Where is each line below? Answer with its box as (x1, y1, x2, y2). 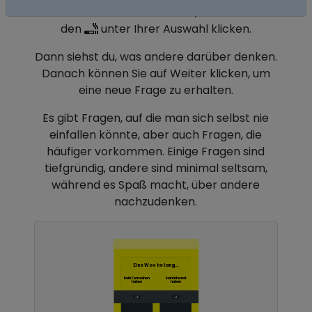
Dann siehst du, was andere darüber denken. (34, 49, 277, 65)
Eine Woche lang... (133, 261, 179, 268)
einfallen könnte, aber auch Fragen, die (49, 127, 263, 143)
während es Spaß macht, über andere (52, 177, 260, 193)
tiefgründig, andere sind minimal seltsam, (44, 160, 267, 176)
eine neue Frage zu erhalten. (78, 82, 233, 98)
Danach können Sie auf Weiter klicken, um (41, 65, 270, 81)
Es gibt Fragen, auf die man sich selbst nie (42, 110, 270, 126)
